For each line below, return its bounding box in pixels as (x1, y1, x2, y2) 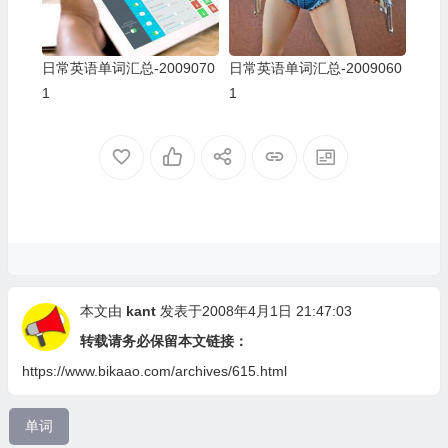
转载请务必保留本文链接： (79, 332, 248, 349)
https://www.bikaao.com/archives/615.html (21, 362, 287, 379)
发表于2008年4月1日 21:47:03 (159, 302, 352, 319)
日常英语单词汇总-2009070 (41, 59, 215, 76)
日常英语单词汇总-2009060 (228, 59, 402, 76)
